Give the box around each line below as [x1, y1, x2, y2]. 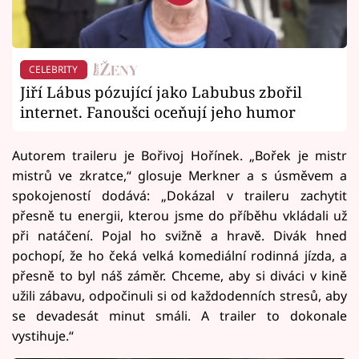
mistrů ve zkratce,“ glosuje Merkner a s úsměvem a [12, 167, 347, 185]
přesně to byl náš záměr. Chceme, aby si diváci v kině [12, 267, 347, 285]
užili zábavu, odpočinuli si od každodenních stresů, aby [12, 287, 347, 305]
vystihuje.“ [12, 327, 74, 345]
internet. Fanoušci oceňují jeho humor [20, 102, 296, 123]
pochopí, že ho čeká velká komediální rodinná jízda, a [12, 247, 347, 265]
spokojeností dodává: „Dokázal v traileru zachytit [12, 187, 347, 205]
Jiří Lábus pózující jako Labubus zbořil [20, 82, 302, 103]
